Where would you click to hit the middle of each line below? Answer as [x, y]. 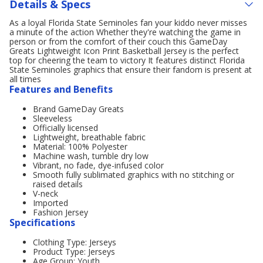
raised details [58, 184]
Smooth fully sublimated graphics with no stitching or [134, 175]
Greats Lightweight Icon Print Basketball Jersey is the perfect [124, 51]
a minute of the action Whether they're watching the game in [125, 32]
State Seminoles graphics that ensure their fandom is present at [131, 70]
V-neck [45, 193]
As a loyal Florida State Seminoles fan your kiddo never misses [128, 23]
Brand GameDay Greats [78, 109]
